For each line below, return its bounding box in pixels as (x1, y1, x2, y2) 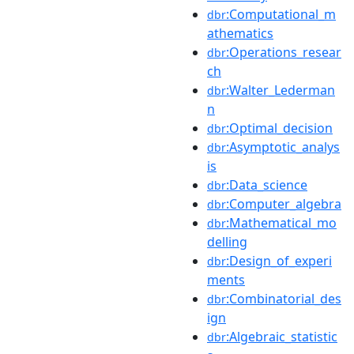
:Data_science (226, 175, 307, 194)
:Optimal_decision (226, 119, 333, 137)
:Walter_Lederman (226, 81, 335, 99)
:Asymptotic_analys (226, 137, 340, 156)
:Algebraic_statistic (226, 327, 337, 345)
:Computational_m (226, 5, 336, 23)
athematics (207, 24, 273, 42)
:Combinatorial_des (226, 289, 341, 307)
